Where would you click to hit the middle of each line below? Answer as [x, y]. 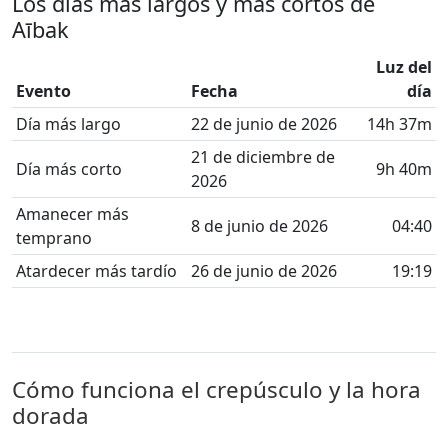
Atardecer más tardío [96, 271]
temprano [54, 238]
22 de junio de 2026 [264, 124]
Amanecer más [72, 214]
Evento [43, 91]
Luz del [404, 67]
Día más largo [68, 124]
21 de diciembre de [263, 157]
